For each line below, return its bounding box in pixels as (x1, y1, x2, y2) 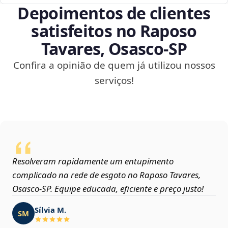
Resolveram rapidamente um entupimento (12, 155, 174, 167)
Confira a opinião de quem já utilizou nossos (13, 59, 215, 72)
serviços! (94, 74, 134, 88)
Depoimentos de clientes (17, 2, 211, 24)
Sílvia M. (35, 204, 66, 215)
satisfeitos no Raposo (31, 20, 197, 42)
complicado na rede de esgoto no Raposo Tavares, (12, 169, 201, 181)
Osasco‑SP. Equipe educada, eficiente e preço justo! (12, 183, 204, 195)
